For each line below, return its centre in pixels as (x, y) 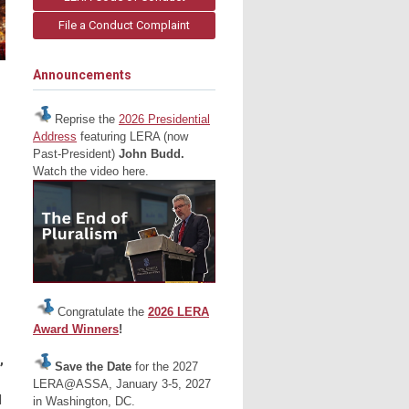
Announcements (82, 75)
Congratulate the (101, 311)
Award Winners (76, 329)
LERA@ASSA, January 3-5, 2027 (122, 384)
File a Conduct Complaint (124, 25)
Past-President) (76, 154)
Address (55, 137)
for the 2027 (167, 367)
